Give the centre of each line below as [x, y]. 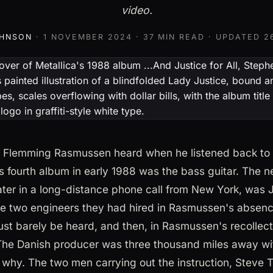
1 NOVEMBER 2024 [87, 37]
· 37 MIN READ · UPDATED [198, 37]
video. [136, 10]
